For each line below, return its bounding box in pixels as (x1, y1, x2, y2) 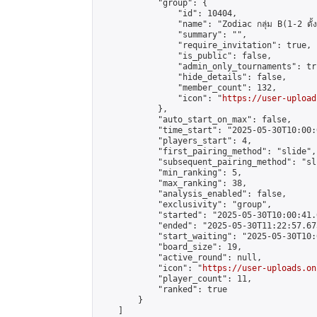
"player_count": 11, (98, 274, 252, 284)
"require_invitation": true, (98, 40, 311, 50)
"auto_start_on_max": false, (98, 115, 292, 125)
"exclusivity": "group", (98, 200, 272, 209)
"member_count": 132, (98, 83, 277, 93)
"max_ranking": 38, (98, 178, 247, 188)
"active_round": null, (98, 253, 262, 263)
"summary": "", (98, 30, 247, 40)
